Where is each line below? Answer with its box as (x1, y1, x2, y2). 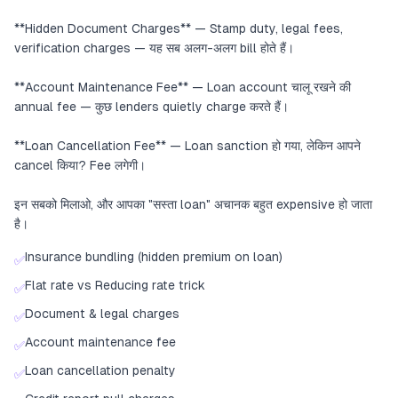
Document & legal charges (25, 306, 179, 321)
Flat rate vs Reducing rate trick (25, 278, 205, 292)
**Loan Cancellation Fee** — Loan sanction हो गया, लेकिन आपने (14, 139, 361, 153)
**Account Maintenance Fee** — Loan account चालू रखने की (14, 80, 351, 94)
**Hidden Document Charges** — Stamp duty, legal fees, (14, 21, 343, 36)
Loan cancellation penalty (25, 363, 176, 378)
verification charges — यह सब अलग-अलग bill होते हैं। (14, 41, 294, 55)
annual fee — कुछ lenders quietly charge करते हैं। (14, 99, 289, 114)
